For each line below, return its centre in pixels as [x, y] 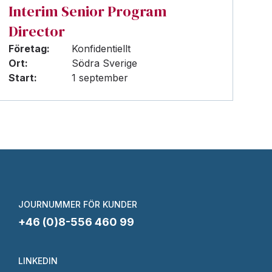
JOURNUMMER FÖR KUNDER [78, 204]
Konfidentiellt [101, 49]
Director [37, 31]
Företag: [29, 49]
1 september [100, 78]
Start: [23, 78]
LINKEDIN [38, 261]
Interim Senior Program [88, 11]
